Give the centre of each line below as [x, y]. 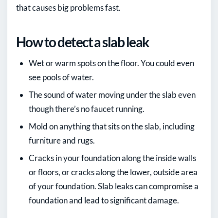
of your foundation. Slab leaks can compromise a [114, 186]
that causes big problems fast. [68, 7]
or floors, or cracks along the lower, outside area [113, 172]
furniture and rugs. [62, 140]
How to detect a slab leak [82, 42]
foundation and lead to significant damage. [104, 200]
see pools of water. [61, 77]
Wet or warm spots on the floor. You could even [111, 63]
